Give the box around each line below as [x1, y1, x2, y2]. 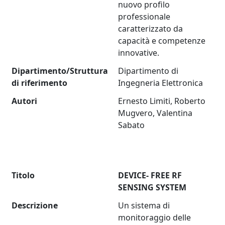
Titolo [12, 170, 35, 181]
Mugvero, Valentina [118, 107, 193, 119]
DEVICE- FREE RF [118, 170, 182, 181]
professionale [118, 11, 171, 23]
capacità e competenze [118, 35, 206, 47]
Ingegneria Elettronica [118, 77, 203, 89]
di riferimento [12, 77, 68, 89]
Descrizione [12, 200, 58, 211]
